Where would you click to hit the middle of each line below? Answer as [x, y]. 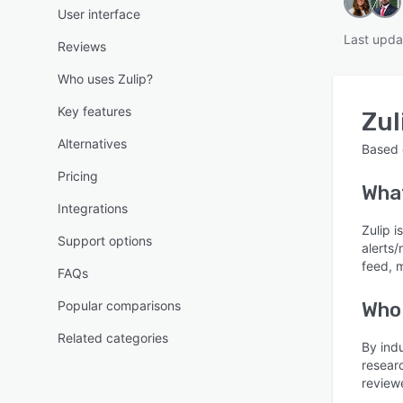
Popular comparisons [119, 305]
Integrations [93, 208]
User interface [99, 14]
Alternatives [92, 143]
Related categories [113, 338]
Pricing [78, 176]
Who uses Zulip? [105, 79]
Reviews [82, 46]
